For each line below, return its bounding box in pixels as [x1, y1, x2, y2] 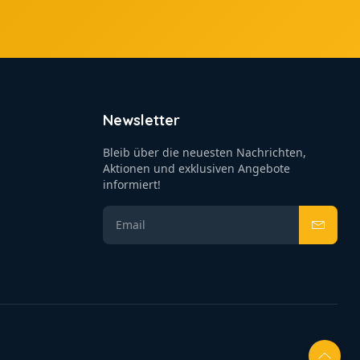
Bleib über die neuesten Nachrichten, [103, 145, 306, 160]
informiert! [103, 177, 161, 192]
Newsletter [103, 111, 180, 129]
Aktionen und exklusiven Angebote [103, 161, 290, 176]
